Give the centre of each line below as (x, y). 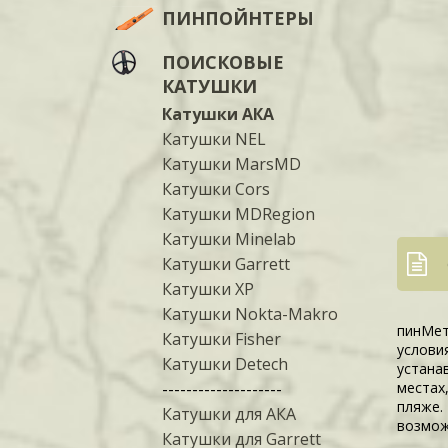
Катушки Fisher (221, 339)
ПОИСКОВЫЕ (223, 62)
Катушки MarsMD (231, 164)
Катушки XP (208, 289)
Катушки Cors (216, 189)
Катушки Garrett (226, 264)
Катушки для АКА (229, 414)
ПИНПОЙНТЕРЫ (238, 18)
